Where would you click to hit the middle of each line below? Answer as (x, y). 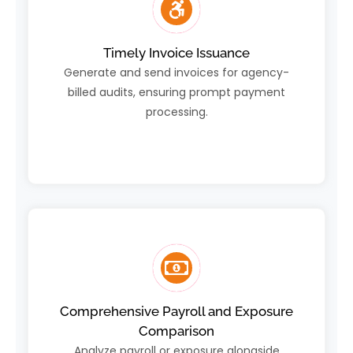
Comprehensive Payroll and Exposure (176, 312)
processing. (176, 112)
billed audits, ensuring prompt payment (176, 93)
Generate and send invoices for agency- (176, 73)
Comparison (176, 331)
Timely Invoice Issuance (176, 53)
